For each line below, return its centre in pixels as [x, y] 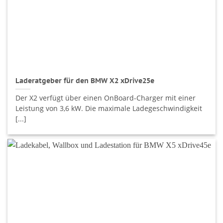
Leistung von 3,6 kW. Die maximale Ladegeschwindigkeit [109, 109]
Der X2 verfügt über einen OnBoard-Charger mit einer [106, 98]
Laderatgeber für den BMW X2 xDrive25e [85, 80]
